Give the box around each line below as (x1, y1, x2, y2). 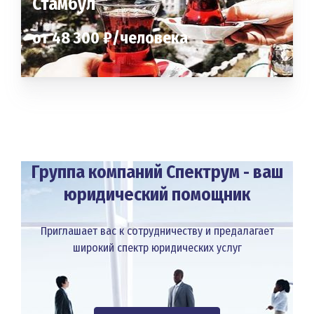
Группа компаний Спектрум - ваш (31, 161, 283, 183)
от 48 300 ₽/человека (32, 28, 188, 48)
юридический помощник (64, 184, 250, 205)
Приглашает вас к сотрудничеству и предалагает (40, 224, 274, 238)
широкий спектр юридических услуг (72, 241, 242, 254)
